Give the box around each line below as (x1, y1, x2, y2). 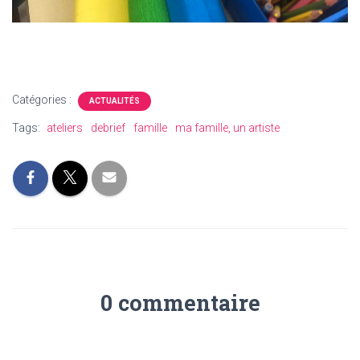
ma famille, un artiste (175, 121, 280, 135)
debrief (91, 121, 125, 135)
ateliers (47, 121, 83, 135)
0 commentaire (100, 288, 260, 317)
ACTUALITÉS (89, 96, 140, 106)
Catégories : (12, 93, 74, 107)
